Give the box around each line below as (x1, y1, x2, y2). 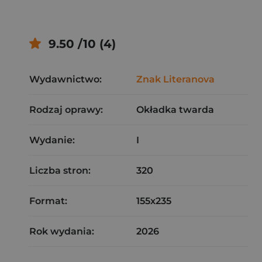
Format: (29, 195, 67, 206)
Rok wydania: (29, 226, 94, 237)
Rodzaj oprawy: (29, 104, 103, 115)
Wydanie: (29, 135, 75, 146)
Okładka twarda (136, 104, 214, 115)
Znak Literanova (136, 74, 215, 85)
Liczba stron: (29, 165, 91, 176)
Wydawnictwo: (29, 74, 102, 85)
